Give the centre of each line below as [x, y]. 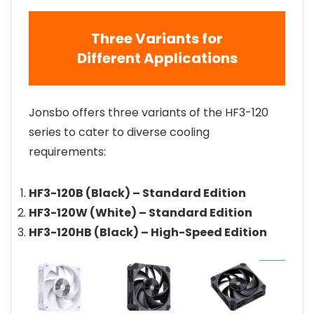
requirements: [67, 152]
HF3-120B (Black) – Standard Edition [137, 193]
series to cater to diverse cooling [119, 132]
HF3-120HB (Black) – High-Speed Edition [148, 232]
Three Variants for [157, 39]
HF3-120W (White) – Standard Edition [141, 213]
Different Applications [157, 58]
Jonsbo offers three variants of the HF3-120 [149, 112]
